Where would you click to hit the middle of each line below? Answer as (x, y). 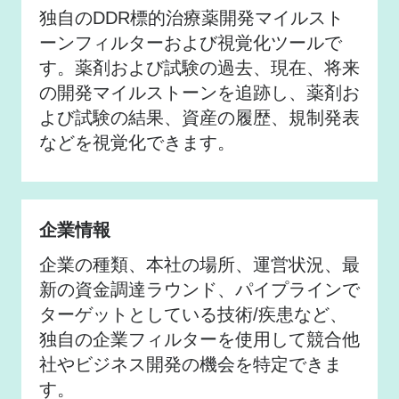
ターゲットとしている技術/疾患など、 (193, 314)
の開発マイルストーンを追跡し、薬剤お (199, 92)
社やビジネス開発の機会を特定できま (191, 364)
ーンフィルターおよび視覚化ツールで (191, 42)
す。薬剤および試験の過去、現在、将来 (199, 67)
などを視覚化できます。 (137, 142)
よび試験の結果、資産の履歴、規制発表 (199, 117)
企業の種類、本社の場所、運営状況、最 (199, 264)
